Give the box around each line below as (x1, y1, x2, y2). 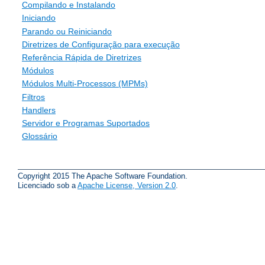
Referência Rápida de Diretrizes (22, 52, 141, 62)
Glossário (22, 131, 57, 141)
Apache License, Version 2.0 (77, 180, 176, 190)
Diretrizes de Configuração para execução (22, 39, 180, 49)
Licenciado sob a (18, 180, 77, 190)
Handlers (22, 105, 56, 115)
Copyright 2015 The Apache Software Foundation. (18, 171, 188, 180)
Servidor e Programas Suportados (22, 118, 150, 128)
